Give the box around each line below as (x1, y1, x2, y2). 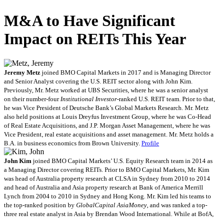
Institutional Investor (60, 95, 117, 103)
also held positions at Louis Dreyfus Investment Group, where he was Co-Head (4, 112, 211, 120)
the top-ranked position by (4, 201, 76, 209)
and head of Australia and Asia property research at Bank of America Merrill (4, 183, 203, 191)
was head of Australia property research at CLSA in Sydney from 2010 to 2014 (4, 174, 210, 182)
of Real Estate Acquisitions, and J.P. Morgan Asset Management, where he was (4, 121, 210, 129)
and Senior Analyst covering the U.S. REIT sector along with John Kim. (4, 77, 192, 85)
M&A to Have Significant (4, 12, 175, 30)
